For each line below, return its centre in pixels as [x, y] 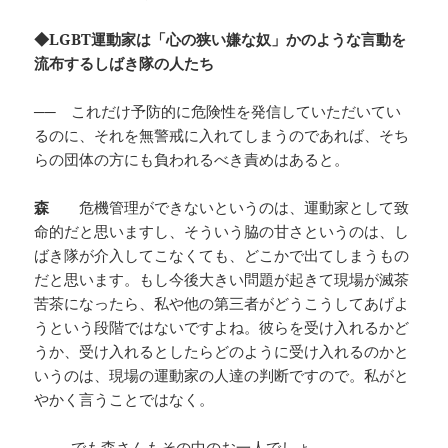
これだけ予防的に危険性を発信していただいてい [236, 110]
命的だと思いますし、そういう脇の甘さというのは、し [222, 230]
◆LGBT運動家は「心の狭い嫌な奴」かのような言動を [220, 38]
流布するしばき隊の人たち [124, 62]
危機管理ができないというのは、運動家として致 [244, 206]
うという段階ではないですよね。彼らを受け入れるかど [222, 326]
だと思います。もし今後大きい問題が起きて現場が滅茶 [222, 278]
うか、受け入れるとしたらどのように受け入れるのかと [222, 350]
